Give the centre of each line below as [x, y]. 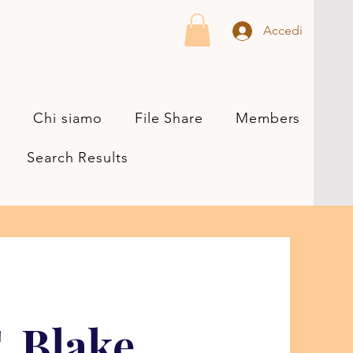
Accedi [283, 30]
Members [268, 118]
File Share [169, 118]
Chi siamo [68, 118]
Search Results [78, 157]
